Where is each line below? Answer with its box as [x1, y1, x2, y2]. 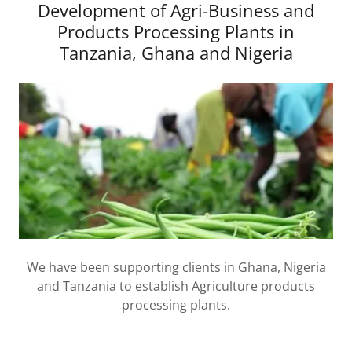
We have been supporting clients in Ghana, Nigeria [26, 258, 326, 277]
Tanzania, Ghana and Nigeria [59, 41, 293, 65]
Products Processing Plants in [57, 20, 295, 44]
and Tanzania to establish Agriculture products [37, 277, 315, 295]
